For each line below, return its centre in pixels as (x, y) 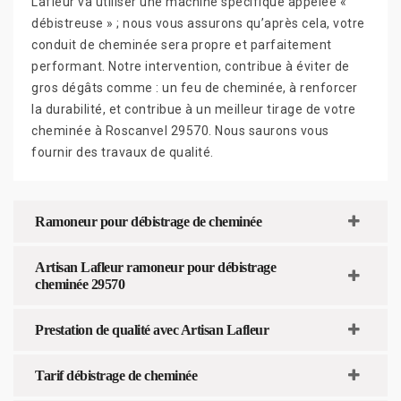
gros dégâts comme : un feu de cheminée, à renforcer (195, 87)
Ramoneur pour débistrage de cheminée (148, 221)
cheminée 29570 (80, 284)
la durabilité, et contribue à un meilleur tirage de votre (194, 109)
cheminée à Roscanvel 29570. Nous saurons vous (180, 130)
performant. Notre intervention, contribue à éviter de (191, 66)
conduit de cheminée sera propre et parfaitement (182, 44)
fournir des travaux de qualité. (123, 152)
